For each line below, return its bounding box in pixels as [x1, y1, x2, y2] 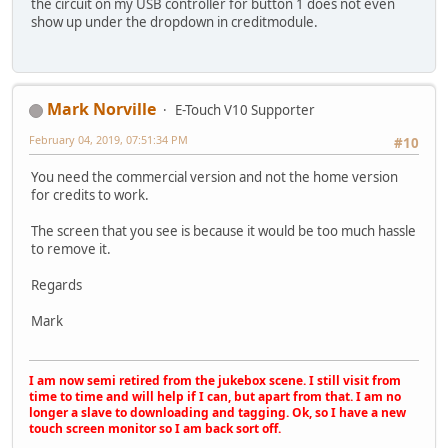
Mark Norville [47, 97, 156, 120]
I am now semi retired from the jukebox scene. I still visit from [29, 371, 401, 389]
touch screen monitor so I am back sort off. [29, 419, 281, 437]
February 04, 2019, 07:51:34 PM [29, 131, 188, 147]
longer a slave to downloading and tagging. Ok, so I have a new [29, 403, 406, 421]
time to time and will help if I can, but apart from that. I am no [29, 387, 401, 405]
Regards [31, 276, 82, 295]
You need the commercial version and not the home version [31, 168, 398, 187]
